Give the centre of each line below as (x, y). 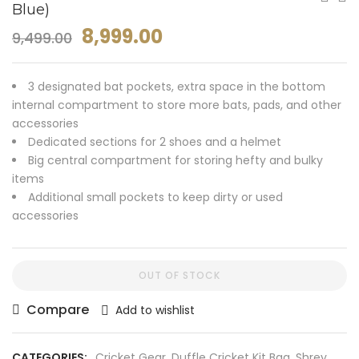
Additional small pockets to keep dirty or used (155, 197)
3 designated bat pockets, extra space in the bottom (177, 87)
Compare (58, 310)
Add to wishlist (155, 310)
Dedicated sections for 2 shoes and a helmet (155, 142)
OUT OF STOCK (179, 275)
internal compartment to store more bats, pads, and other (177, 105)
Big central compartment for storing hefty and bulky (175, 160)
